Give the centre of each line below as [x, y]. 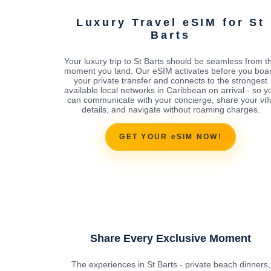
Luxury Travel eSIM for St [171, 22]
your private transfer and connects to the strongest [171, 80]
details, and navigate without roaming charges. [171, 109]
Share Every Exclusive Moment [171, 238]
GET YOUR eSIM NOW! [171, 137]
